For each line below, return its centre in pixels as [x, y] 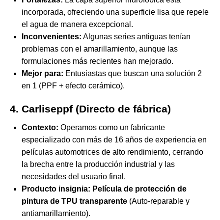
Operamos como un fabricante [112, 128]
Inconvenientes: [52, 37]
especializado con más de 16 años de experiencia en [114, 140]
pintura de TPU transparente [74, 201]
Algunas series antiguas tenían [136, 37]
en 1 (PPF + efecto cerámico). [73, 86]
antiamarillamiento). [56, 214]
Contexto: [40, 128]
